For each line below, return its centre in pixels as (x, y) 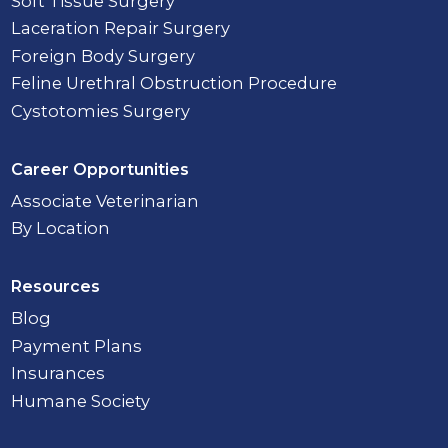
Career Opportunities (100, 169)
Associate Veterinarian (105, 200)
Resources (56, 287)
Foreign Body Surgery (103, 55)
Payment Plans (77, 345)
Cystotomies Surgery (101, 110)
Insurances (58, 373)
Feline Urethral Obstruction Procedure (174, 83)
